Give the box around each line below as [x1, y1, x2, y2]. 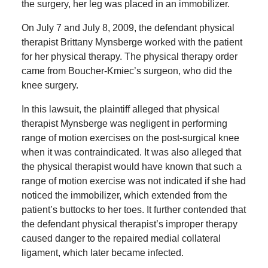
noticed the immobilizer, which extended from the [21, 190, 227, 200]
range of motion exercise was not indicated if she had [21, 175, 246, 186]
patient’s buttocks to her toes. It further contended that [21, 204, 246, 215]
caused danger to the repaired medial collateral [21, 233, 221, 243]
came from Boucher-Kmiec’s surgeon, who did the [21, 65, 232, 76]
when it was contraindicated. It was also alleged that [21, 147, 241, 157]
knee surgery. [21, 80, 78, 90]
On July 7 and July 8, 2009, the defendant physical [21, 22, 234, 33]
